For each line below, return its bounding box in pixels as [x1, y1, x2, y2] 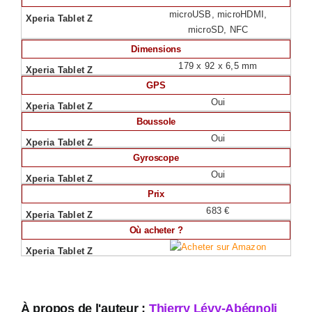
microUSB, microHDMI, [169, 9, 267, 19]
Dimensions [130, 44, 182, 54]
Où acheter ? [129, 225, 183, 235]
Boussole [136, 116, 176, 127]
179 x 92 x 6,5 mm [178, 61, 258, 71]
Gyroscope [133, 153, 179, 163]
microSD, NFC [187, 24, 249, 35]
